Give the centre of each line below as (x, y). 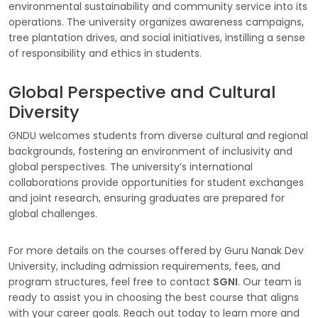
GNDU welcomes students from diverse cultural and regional (158, 136)
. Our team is (270, 282)
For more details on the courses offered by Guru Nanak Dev (156, 251)
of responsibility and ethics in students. (105, 53)
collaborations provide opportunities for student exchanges (156, 182)
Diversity (44, 112)
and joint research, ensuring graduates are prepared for (147, 198)
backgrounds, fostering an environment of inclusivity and (150, 151)
